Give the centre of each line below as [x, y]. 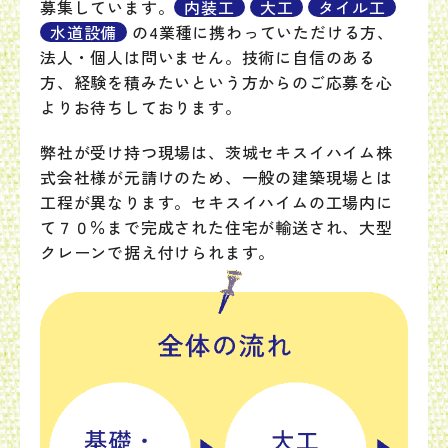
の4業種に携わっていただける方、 [263, 32]
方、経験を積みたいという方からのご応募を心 [216, 82]
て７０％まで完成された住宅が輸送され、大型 [216, 227]
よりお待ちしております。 [141, 107]
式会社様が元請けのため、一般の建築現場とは [216, 177]
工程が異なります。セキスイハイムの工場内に [216, 202]
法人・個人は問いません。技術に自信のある [208, 57]
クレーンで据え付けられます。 [158, 252]
